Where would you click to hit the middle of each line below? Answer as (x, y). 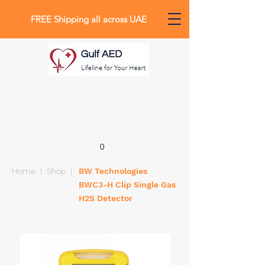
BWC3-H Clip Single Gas (127, 185)
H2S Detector (106, 198)
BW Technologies (113, 171)
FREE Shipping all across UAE (88, 19)
